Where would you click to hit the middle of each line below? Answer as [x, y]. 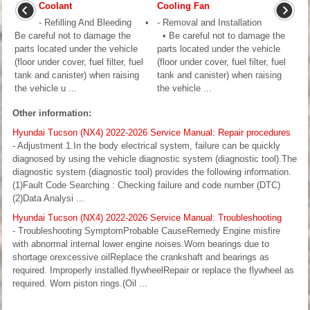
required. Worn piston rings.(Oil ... [80, 284]
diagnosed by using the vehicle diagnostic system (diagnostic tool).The [155, 159]
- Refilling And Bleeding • [94, 23]
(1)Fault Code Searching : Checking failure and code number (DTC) [146, 185]
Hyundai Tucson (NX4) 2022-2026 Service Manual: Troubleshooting [147, 218]
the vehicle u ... [46, 89]
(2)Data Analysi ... [48, 199]
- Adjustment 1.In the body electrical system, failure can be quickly [146, 146]
